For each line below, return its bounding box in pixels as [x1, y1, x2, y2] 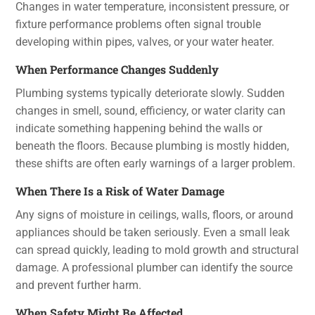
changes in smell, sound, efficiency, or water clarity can [15, 103, 286, 117]
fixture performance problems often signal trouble [15, 17, 262, 31]
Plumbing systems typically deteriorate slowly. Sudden [15, 86, 285, 100]
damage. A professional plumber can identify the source [15, 260, 293, 274]
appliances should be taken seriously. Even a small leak [15, 225, 290, 239]
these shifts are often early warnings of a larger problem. [15, 156, 296, 170]
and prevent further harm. [15, 278, 142, 292]
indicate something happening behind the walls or [15, 121, 263, 135]
